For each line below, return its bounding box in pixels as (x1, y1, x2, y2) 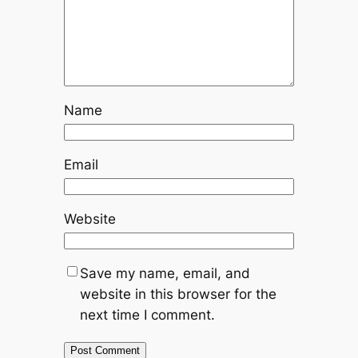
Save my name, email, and (79, 265, 250, 281)
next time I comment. (79, 306, 215, 323)
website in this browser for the (79, 285, 276, 302)
